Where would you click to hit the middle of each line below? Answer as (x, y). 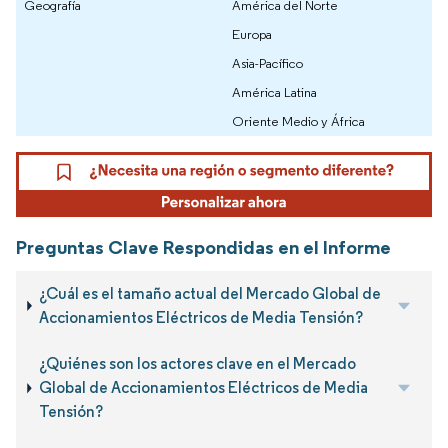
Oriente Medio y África (298, 121)
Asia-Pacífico (267, 63)
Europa (252, 34)
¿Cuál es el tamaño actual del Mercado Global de (210, 293)
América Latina (274, 92)
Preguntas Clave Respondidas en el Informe (203, 246)
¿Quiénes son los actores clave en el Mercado (197, 364)
